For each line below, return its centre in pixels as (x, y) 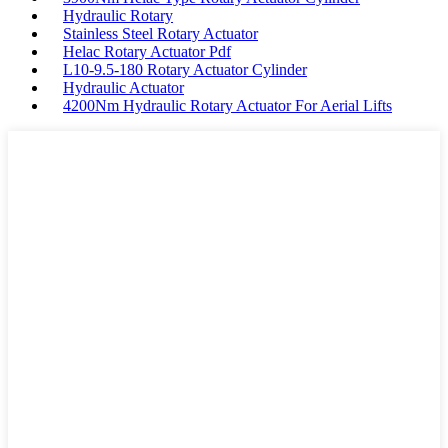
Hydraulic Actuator (123, 88)
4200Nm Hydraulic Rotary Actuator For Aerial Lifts (227, 106)
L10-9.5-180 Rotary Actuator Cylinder (185, 70)
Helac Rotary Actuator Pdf (147, 52)
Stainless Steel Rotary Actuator (160, 34)
